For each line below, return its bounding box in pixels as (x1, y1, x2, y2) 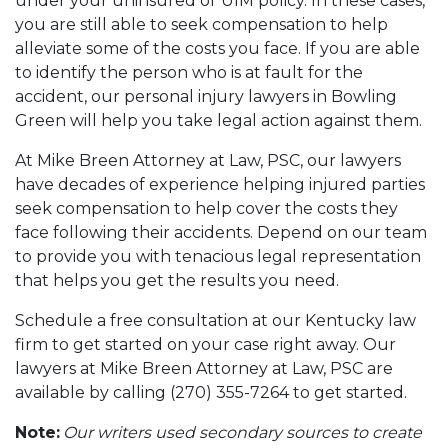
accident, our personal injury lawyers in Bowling (15, 87, 397, 106)
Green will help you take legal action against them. (15, 111, 426, 130)
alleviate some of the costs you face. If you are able (15, 39, 420, 58)
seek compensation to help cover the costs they (15, 199, 398, 218)
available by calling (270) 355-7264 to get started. (15, 383, 411, 402)
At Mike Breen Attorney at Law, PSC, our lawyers (15, 151, 401, 170)
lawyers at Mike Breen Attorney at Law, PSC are (15, 359, 393, 378)
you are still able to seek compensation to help (15, 15, 388, 34)
